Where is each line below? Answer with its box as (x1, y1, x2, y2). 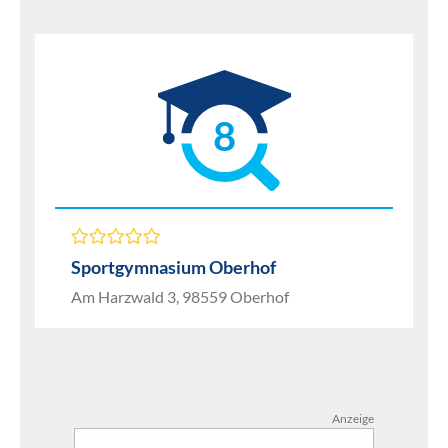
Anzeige (332, 411, 374, 426)
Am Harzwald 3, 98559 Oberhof (71, 287, 289, 306)
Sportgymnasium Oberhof (71, 256, 276, 278)
